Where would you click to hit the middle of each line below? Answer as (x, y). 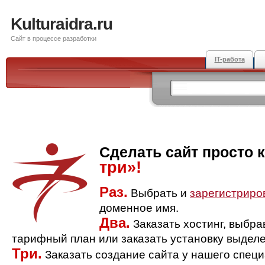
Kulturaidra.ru (62, 24)
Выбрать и (159, 193)
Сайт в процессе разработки (54, 38)
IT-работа (230, 59)
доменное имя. (139, 208)
